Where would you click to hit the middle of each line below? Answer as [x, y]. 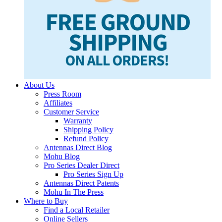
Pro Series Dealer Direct [82, 166]
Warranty [78, 121]
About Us [39, 85]
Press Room [62, 94]
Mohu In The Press [74, 192]
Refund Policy [86, 139]
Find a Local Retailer [77, 210]
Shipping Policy [88, 130]
